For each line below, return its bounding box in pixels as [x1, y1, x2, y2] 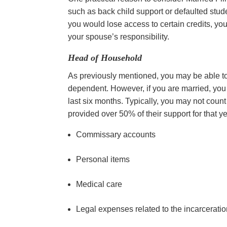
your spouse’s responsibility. [68, 32, 170, 41]
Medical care [76, 179, 125, 188]
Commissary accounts [76, 130, 158, 139]
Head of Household [68, 52, 142, 63]
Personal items [76, 155, 132, 164]
